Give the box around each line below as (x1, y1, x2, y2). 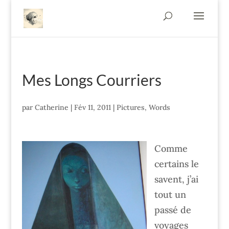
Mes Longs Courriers (21, 71, 162, 89)
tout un (154, 189, 186, 200)
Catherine (34, 103, 68, 112)
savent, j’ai (154, 173, 198, 185)
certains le (154, 158, 199, 170)
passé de (154, 204, 191, 216)
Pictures (116, 103, 145, 112)
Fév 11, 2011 (74, 103, 111, 112)
